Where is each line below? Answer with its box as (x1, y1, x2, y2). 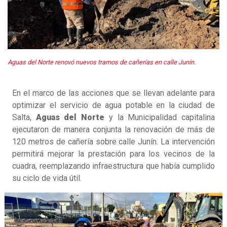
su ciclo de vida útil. (12, 173, 82, 183)
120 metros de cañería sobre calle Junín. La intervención (12, 137, 215, 147)
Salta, (12, 112, 36, 123)
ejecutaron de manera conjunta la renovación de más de (12, 125, 215, 135)
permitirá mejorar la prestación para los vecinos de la (12, 149, 215, 159)
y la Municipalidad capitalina (104, 112, 215, 123)
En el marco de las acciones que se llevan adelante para (12, 88, 215, 98)
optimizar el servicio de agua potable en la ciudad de (12, 100, 215, 110)
